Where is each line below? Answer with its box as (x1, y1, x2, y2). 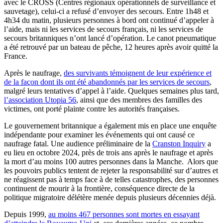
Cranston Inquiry (152, 139, 206, 148)
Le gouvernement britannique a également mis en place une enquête (4, 121, 217, 130)
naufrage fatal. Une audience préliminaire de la (4, 139, 152, 148)
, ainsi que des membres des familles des (76, 95, 202, 104)
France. (4, 51, 27, 60)
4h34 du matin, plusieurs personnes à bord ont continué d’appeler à (4, 15, 214, 24)
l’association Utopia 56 (4, 95, 76, 104)
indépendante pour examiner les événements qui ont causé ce (4, 130, 195, 139)
